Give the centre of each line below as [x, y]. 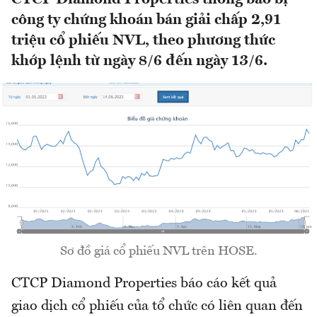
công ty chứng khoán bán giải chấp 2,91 [146, 21]
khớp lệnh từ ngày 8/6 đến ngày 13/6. [139, 62]
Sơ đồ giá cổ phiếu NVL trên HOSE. [158, 251]
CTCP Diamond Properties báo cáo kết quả [144, 283]
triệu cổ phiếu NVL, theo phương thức [143, 41]
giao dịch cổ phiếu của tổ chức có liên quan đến [157, 306]
